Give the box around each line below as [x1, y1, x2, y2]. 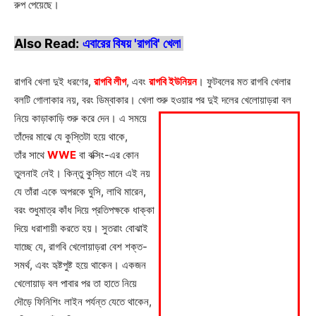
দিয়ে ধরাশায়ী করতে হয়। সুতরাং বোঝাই [14, 221, 148, 235]
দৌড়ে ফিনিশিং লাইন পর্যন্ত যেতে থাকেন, [14, 294, 152, 308]
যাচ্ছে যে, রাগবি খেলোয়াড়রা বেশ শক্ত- [14, 239, 147, 253]
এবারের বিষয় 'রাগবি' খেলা [83, 35, 181, 51]
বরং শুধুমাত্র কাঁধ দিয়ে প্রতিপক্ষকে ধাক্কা [14, 202, 154, 217]
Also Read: [14, 35, 79, 51]
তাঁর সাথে [14, 147, 47, 162]
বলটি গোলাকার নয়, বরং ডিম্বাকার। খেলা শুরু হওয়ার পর [14, 92, 207, 107]
